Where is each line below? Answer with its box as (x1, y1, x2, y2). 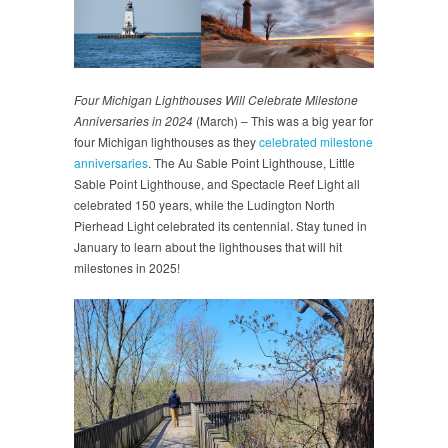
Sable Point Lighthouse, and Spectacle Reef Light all (74, 174, 360, 192)
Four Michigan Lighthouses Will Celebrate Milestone (74, 90, 358, 108)
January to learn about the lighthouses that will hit (74, 237, 342, 255)
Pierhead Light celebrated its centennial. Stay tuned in (74, 216, 367, 234)
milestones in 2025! (74, 258, 180, 276)
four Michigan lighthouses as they (74, 132, 259, 150)
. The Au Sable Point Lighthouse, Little (148, 153, 355, 171)
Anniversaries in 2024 (74, 111, 193, 129)
